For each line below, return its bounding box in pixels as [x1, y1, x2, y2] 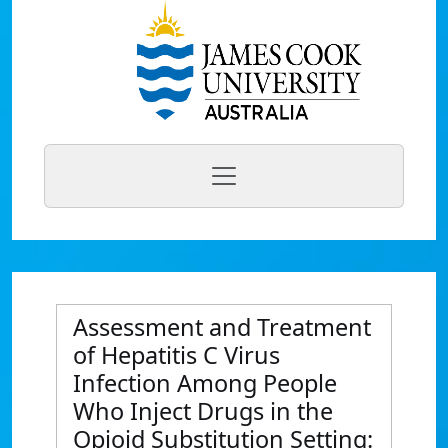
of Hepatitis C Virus [73, 339, 280, 371]
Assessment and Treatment [73, 311, 371, 343]
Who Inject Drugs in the [73, 395, 333, 427]
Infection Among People [73, 367, 337, 399]
